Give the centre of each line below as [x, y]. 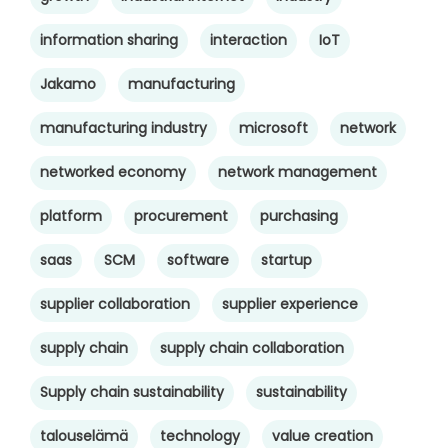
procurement [181, 216]
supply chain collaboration [252, 348]
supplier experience [290, 304]
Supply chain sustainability [132, 392]
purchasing [299, 216]
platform [71, 216]
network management [297, 172]
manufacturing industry [123, 128]
